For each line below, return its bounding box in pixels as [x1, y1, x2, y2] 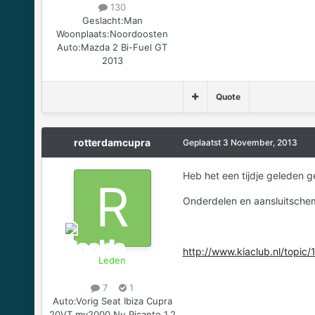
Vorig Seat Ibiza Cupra [75, 295, 172, 307]
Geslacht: [82, 14, 124, 26]
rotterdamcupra [74, 136, 151, 148]
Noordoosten [110, 27, 169, 39]
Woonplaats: [56, 27, 110, 39]
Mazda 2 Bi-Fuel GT [81, 41, 168, 53]
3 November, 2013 [222, 136, 297, 148]
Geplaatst [182, 136, 223, 148]
